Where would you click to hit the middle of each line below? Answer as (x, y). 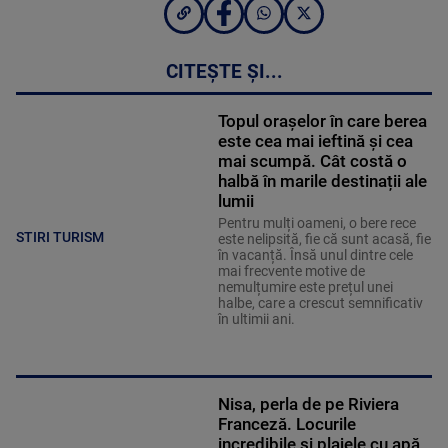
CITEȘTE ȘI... (224, 72)
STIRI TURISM (60, 236)
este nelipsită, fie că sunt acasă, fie (324, 239)
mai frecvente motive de (291, 271)
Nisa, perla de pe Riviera (308, 404)
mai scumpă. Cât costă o (312, 161)
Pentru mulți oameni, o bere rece (316, 223)
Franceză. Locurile (286, 424)
